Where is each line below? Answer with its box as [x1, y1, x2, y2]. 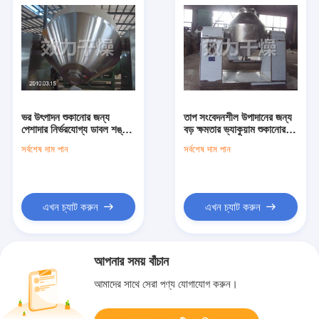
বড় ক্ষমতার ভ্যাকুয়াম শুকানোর [184, 122, 286, 135]
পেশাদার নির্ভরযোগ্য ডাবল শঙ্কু [21, 122, 128, 135]
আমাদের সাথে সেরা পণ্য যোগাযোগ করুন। [94, 278, 239, 291]
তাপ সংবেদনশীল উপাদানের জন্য [184, 110, 293, 123]
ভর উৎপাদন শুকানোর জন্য [21, 110, 110, 123]
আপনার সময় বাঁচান [94, 253, 169, 268]
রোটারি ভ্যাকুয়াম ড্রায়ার [21, 135, 104, 147]
